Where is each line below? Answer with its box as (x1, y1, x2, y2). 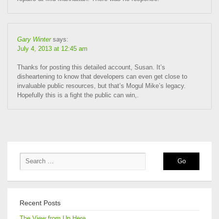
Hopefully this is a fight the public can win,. (17, 91, 139, 99)
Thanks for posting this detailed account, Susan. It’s (17, 63, 166, 71)
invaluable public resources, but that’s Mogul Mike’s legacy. (17, 82, 186, 89)
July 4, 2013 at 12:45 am (17, 44, 88, 52)
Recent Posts (20, 199, 61, 207)
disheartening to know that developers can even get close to (17, 72, 188, 80)
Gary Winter (17, 35, 51, 43)
